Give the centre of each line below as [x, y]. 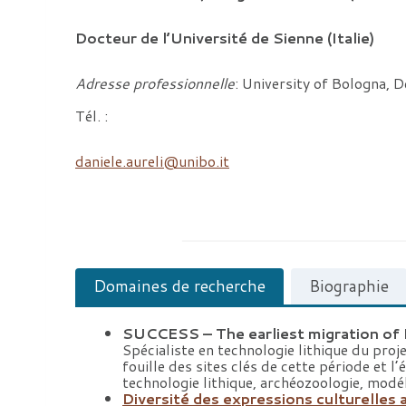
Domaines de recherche [179, 286]
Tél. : [92, 116]
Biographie [349, 286]
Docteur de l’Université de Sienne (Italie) [225, 38]
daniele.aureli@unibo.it [152, 161]
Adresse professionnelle [155, 83]
